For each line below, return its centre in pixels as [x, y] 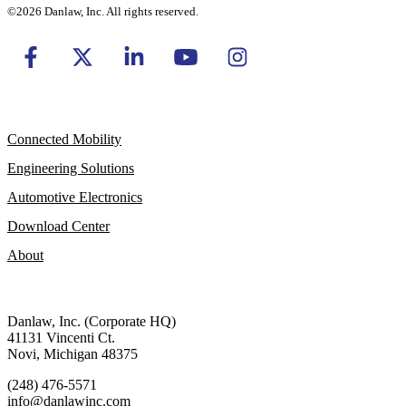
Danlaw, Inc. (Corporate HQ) [92, 321]
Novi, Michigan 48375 [72, 353]
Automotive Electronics [75, 197]
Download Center [58, 226]
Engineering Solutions [71, 168]
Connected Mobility [64, 139]
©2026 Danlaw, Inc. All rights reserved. [103, 11]
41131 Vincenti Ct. [61, 337]
